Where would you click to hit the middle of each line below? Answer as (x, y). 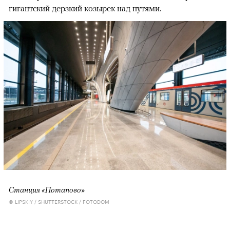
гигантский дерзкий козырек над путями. (85, 8)
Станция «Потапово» (47, 189)
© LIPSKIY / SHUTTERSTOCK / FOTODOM (59, 201)
